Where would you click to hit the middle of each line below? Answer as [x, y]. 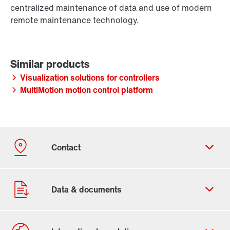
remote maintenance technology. [75, 20]
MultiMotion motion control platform [87, 90]
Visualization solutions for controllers [90, 78]
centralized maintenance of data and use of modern [111, 8]
